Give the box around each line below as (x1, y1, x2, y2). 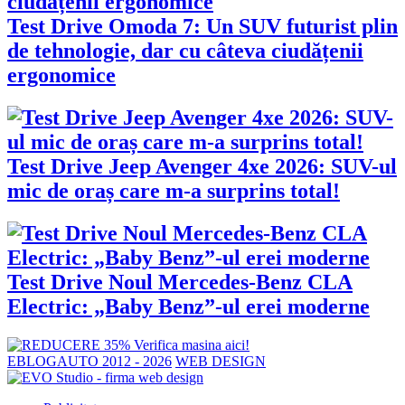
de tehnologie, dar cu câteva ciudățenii (7, 39, 363, 63)
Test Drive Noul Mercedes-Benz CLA (7, 270, 353, 295)
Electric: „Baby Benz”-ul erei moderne (7, 295, 370, 319)
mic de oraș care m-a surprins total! (7, 179, 340, 203)
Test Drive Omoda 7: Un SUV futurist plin (7, 14, 398, 39)
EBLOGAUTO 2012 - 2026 (7, 353, 172, 370)
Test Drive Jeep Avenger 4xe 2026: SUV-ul (7, 155, 397, 179)
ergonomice (7, 63, 116, 88)
